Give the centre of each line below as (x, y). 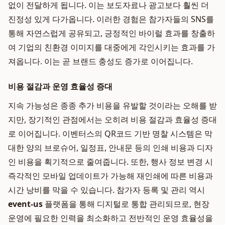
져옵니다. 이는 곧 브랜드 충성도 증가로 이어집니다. (100, 61)
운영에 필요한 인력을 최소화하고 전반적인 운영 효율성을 (110, 218)
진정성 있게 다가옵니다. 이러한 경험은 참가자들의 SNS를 (111, 19)
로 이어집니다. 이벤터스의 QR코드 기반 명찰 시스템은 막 (110, 134)
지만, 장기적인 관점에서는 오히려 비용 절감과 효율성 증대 (113, 120)
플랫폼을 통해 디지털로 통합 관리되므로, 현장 (126, 204)
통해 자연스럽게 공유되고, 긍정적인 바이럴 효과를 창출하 (111, 33)
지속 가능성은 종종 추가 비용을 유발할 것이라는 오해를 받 (113, 105)
